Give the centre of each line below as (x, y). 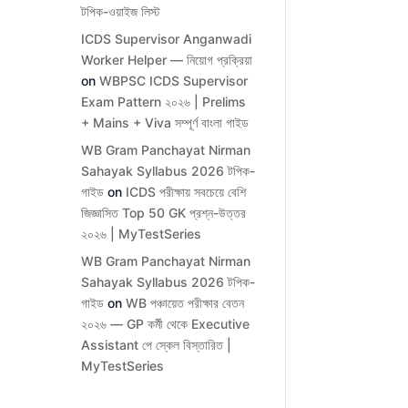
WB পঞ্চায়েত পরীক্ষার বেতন (185, 303)
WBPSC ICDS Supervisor (174, 81)
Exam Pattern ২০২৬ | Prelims (164, 102)
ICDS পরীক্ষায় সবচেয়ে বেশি (186, 192)
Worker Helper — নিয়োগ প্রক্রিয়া (167, 60)
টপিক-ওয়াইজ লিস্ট (121, 12)
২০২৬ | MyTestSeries (142, 234)
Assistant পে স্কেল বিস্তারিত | (157, 345)
